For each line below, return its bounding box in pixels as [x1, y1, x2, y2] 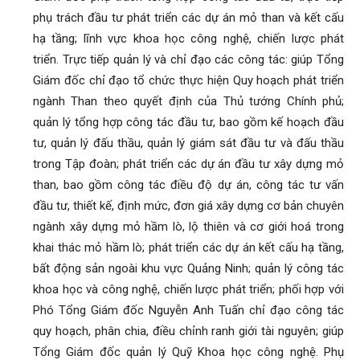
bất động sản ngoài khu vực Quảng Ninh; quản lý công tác [33, 261, 344, 276]
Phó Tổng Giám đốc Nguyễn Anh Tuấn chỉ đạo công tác [33, 303, 344, 317]
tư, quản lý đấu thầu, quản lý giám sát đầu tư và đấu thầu [33, 136, 344, 150]
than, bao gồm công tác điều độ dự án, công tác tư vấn [33, 178, 344, 192]
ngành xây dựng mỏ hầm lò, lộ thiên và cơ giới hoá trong [33, 219, 344, 234]
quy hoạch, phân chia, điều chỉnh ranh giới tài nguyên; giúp [33, 324, 344, 338]
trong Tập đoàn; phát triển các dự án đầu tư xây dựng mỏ [33, 157, 344, 171]
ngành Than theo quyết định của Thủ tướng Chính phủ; [33, 94, 344, 108]
